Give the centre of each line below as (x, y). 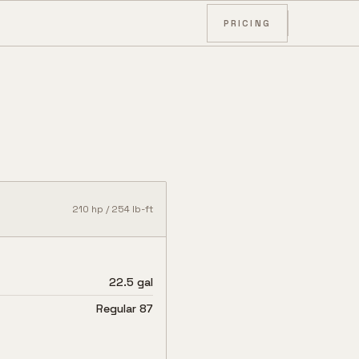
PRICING (247, 23)
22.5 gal (131, 282)
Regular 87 (125, 309)
